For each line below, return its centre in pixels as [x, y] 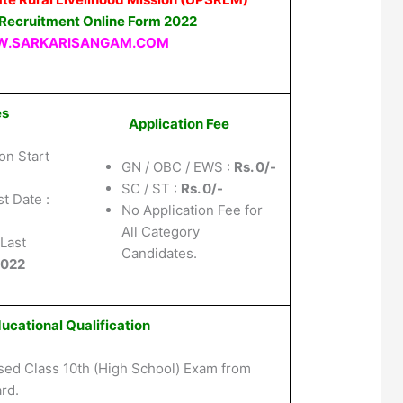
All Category [161, 231]
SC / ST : [152, 188]
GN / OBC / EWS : [178, 166]
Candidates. [160, 253]
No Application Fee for [193, 210]
